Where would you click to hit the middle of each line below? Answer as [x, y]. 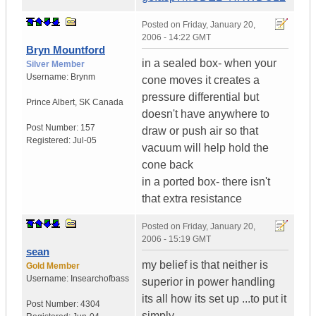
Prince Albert [50, 103]
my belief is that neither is [205, 265]
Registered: [49, 141]
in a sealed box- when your [209, 63]
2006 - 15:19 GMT [176, 239]
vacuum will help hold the [205, 148]
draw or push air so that [200, 131]
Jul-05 [85, 141]
